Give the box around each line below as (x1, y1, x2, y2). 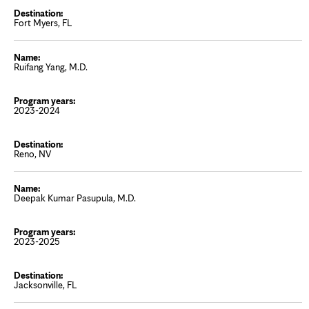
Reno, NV (14, 148, 51, 159)
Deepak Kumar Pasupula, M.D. (14, 192, 136, 203)
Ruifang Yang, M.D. (14, 61, 88, 72)
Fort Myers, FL (14, 17, 72, 28)
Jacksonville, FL (14, 279, 77, 290)
